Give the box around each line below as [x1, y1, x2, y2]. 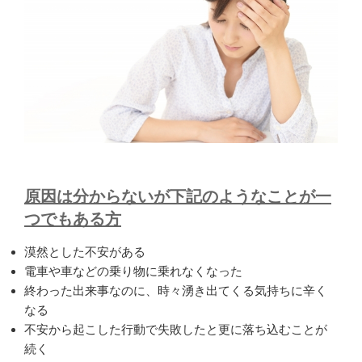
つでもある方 [24, 210, 121, 229]
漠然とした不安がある [24, 245, 145, 259]
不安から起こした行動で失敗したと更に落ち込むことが [24, 322, 327, 337]
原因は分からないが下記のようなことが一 [24, 187, 331, 206]
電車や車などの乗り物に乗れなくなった [24, 264, 242, 279]
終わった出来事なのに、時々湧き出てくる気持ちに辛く [24, 284, 327, 298]
